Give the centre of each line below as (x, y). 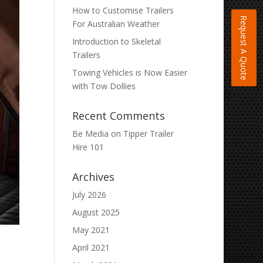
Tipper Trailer (149, 134)
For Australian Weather (116, 24)
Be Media (91, 134)
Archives (94, 177)
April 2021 (91, 247)
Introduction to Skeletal (117, 41)
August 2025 (96, 212)
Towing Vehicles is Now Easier (130, 73)
